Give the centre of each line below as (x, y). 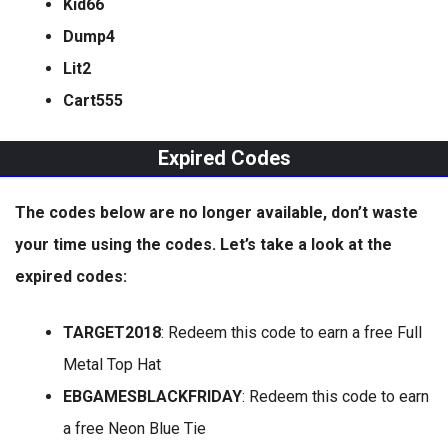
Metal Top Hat (112, 364)
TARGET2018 (112, 332)
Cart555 (93, 100)
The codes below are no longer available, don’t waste (216, 212)
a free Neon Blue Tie (134, 428)
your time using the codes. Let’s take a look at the (203, 244)
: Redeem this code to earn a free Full (291, 332)
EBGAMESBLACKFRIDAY (152, 396)
